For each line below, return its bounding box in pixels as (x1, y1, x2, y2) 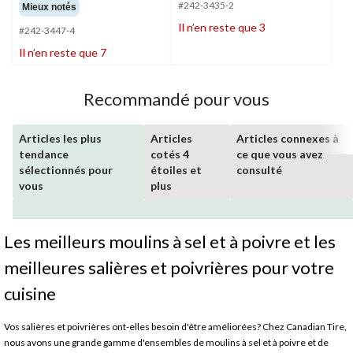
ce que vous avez (236, 147, 324, 161)
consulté (236, 162, 283, 176)
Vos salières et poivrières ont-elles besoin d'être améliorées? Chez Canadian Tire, (3, 320, 347, 333)
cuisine (3, 282, 56, 304)
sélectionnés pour (19, 162, 113, 176)
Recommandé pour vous (84, 87, 269, 110)
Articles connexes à (236, 131, 340, 145)
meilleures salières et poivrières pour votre (3, 256, 334, 278)
